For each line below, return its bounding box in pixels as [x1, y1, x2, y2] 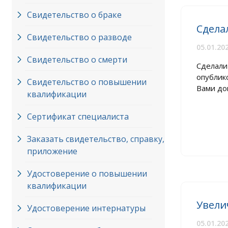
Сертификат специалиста [27, 111, 129, 122]
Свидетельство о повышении [27, 76, 147, 88]
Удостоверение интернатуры [27, 203, 146, 214]
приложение [27, 146, 77, 157]
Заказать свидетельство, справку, [27, 133, 164, 145]
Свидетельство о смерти [27, 54, 127, 65]
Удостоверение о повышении [27, 168, 147, 179]
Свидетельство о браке [27, 9, 122, 20]
